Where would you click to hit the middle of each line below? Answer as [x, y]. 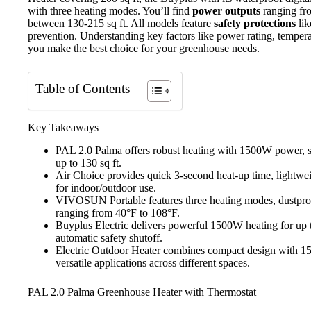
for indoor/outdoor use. [106, 187]
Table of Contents [83, 89]
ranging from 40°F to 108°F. [118, 212]
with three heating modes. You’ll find [110, 11]
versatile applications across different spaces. [153, 262]
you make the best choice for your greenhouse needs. [144, 48]
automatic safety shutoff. [109, 237]
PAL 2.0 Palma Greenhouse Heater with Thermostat [142, 292]
